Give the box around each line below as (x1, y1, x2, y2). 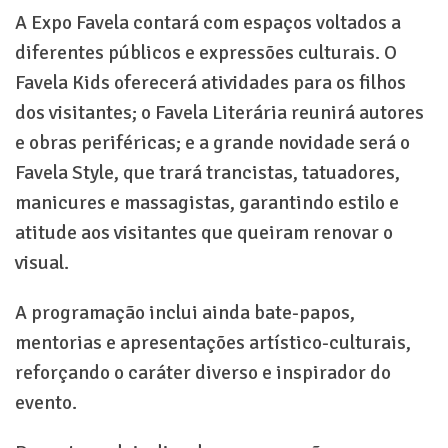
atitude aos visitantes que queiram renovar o (15, 221, 393, 245)
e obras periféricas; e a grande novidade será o (15, 131, 410, 155)
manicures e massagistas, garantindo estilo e (15, 191, 399, 215)
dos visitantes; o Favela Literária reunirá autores (15, 101, 424, 125)
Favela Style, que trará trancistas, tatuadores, (15, 161, 400, 185)
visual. (15, 251, 69, 275)
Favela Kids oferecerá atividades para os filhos (15, 71, 406, 95)
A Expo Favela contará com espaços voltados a (15, 11, 401, 35)
